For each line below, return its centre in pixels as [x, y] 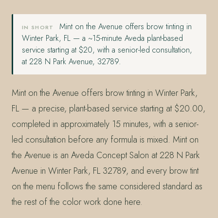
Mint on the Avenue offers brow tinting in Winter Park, [105, 93]
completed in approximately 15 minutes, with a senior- [105, 124]
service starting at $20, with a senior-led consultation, [107, 50]
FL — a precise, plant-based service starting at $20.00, [109, 108]
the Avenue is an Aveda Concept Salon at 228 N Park [106, 155]
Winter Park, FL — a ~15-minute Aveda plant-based [102, 38]
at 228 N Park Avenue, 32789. [72, 61]
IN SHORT [38, 27]
